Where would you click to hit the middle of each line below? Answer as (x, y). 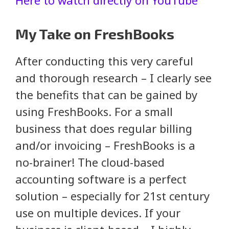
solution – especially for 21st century (112, 196)
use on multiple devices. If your (98, 212)
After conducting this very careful (104, 61)
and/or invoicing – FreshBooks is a (105, 145)
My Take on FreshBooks (95, 33)
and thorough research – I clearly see (113, 77)
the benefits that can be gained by (106, 94)
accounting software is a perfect (101, 179)
